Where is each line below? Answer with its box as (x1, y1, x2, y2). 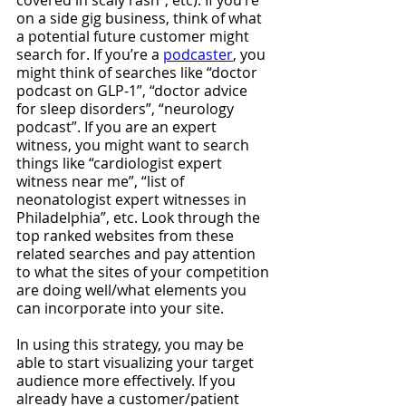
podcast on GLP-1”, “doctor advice (16, 81, 251, 101)
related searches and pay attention (16, 244, 259, 264)
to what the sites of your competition (16, 262, 273, 282)
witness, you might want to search (16, 135, 253, 155)
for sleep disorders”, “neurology (16, 99, 237, 119)
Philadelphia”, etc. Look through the (16, 208, 264, 227)
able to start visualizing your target (16, 353, 257, 372)
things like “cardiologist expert (16, 153, 226, 173)
